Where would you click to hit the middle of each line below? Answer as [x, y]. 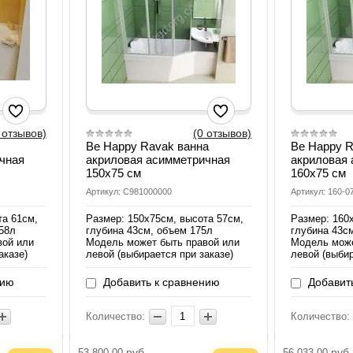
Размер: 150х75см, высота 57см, [164, 219]
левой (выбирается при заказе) [159, 255]
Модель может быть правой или [162, 243]
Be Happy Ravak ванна [147, 147]
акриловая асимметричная [158, 160]
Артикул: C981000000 [128, 192]
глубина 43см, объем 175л [149, 231]
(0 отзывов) [223, 134]
